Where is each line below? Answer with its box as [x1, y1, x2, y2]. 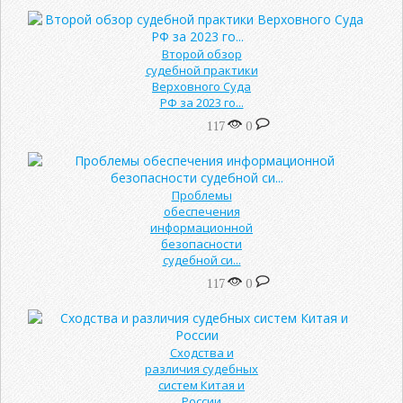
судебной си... [162, 251, 241, 268]
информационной [150, 219, 253, 236]
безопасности [161, 235, 242, 252]
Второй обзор [161, 45, 242, 62]
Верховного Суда [152, 77, 251, 94]
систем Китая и [158, 376, 245, 393]
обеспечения [163, 202, 240, 219]
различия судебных [145, 360, 258, 377]
